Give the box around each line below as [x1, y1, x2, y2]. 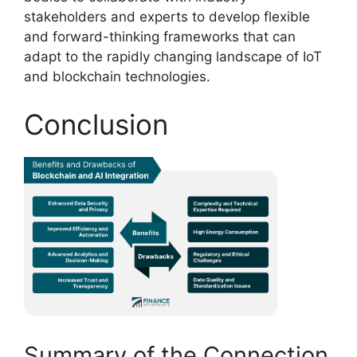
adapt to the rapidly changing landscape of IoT [24, 49, 322, 65]
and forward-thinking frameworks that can [24, 29, 296, 45]
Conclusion [24, 107, 168, 141]
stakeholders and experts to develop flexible [24, 9, 310, 25]
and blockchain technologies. [24, 69, 210, 85]
